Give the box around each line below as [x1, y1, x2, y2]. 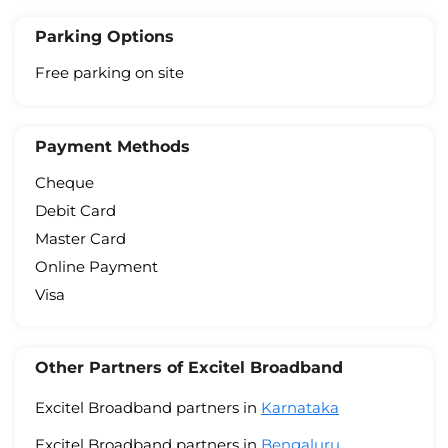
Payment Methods [35, 136, 190, 156]
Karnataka [261, 398, 339, 418]
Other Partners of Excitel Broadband [35, 358, 343, 378]
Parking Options [35, 27, 174, 47]
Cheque [35, 172, 94, 192]
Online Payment [35, 257, 158, 277]
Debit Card [35, 200, 116, 220]
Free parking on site [35, 63, 184, 83]
